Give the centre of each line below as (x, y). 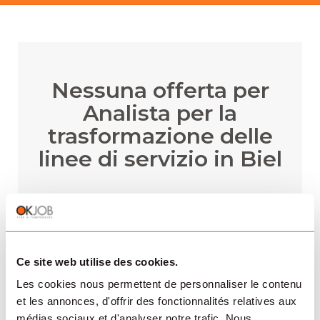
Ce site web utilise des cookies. (97, 261)
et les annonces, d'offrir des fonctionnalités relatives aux (157, 301)
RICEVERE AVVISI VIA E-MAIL (160, 237)
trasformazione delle (160, 136)
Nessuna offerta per (160, 90)
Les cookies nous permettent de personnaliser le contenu (159, 284)
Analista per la (160, 113)
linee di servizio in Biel (160, 159)
